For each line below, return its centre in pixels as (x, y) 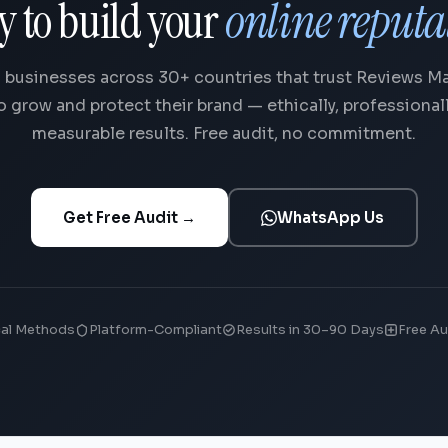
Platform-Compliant (155, 329)
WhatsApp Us (330, 217)
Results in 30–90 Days (310, 329)
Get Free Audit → (129, 217)
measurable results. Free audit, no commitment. (224, 133)
